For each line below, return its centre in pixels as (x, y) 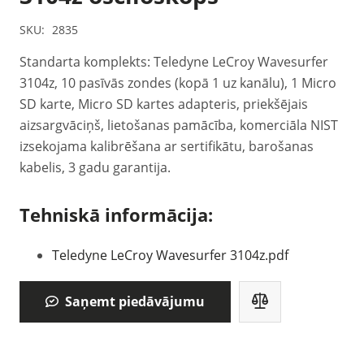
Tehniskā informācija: (116, 214)
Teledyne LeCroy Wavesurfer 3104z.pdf (170, 255)
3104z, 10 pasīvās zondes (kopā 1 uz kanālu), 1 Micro (178, 82)
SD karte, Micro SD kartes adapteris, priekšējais (164, 104)
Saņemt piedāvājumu (135, 302)
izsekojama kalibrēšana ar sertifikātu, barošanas (167, 146)
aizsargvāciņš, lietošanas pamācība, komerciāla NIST (179, 125)
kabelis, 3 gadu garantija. (95, 167)
